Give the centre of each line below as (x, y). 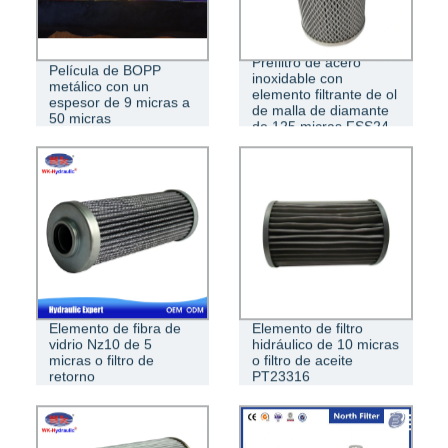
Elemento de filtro (307, 328)
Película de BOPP (104, 69)
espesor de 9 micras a (119, 101)
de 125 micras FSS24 (320, 125)
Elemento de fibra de (114, 328)
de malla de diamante (320, 109)
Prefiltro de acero (306, 61)
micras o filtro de (101, 360)
